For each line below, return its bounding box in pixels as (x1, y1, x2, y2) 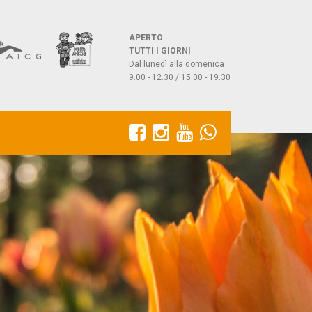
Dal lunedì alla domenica (129, 59, 224, 69)
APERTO (129, 33, 163, 42)
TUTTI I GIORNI (129, 46, 191, 56)
